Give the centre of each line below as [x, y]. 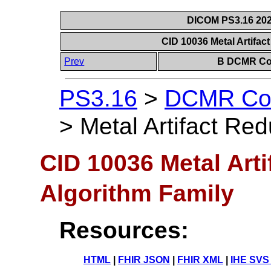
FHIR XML [200, 260]
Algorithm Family [137, 193]
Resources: [124, 230]
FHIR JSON [144, 260]
